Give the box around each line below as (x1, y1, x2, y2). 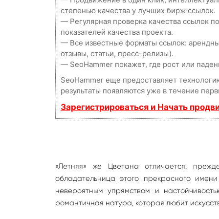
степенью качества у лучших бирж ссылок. (61, 6, 216, 15)
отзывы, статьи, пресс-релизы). (61, 49, 174, 58)
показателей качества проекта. (61, 27, 173, 37)
